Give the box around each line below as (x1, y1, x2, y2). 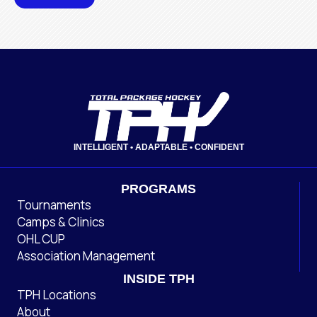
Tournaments (17, 197, 91, 214)
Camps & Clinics (17, 214, 105, 231)
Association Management (17, 248, 155, 265)
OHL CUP (17, 231, 65, 248)
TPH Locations (17, 287, 96, 304)
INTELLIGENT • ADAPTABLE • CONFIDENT (73, 142, 244, 153)
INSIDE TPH (122, 272, 195, 287)
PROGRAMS (120, 182, 196, 197)
